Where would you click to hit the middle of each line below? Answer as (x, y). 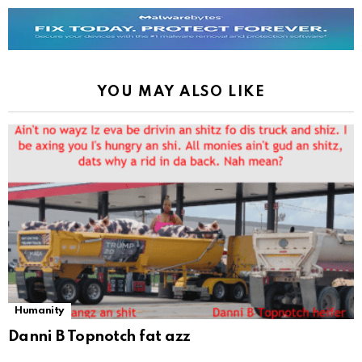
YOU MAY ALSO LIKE (181, 93)
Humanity (40, 311)
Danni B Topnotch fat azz (99, 337)
